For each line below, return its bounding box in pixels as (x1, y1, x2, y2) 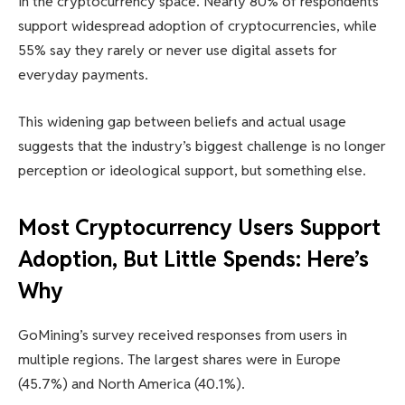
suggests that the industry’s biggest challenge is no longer (18, 136, 386, 155)
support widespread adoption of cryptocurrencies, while (18, 15, 377, 35)
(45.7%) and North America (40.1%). (18, 373, 245, 393)
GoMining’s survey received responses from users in (18, 325, 347, 344)
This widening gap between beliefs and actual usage (18, 111, 346, 131)
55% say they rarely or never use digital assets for (18, 40, 337, 60)
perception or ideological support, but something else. (18, 160, 366, 180)
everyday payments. (18, 64, 148, 84)
